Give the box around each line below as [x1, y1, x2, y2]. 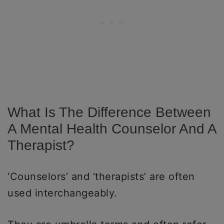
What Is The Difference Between [7, 104, 211, 120]
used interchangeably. [7, 187, 117, 199]
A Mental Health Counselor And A [7, 121, 216, 136]
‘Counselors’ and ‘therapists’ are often [7, 170, 195, 182]
